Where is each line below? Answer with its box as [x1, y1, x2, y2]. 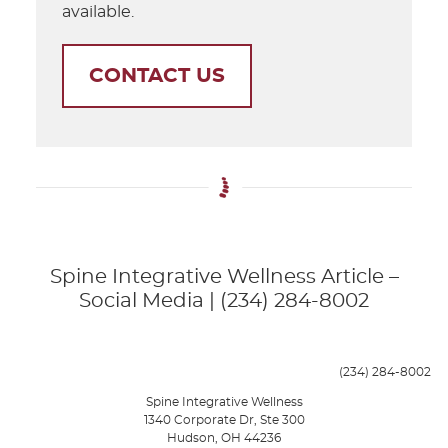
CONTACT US [89, 65, 226, 86]
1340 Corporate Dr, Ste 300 [143, 413, 305, 426]
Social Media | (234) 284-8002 [79, 290, 369, 311]
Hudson [167, 431, 215, 444]
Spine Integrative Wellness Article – [49, 266, 399, 287]
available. [62, 3, 135, 20]
